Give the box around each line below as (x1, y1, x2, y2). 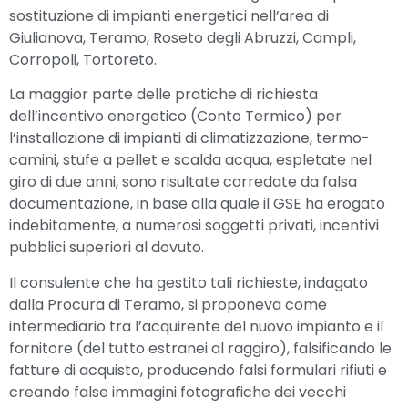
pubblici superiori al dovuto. (9, 237, 204, 259)
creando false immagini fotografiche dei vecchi (9, 381, 346, 403)
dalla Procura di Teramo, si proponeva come (9, 293, 327, 315)
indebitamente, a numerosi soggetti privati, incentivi (9, 215, 379, 237)
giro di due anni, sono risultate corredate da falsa (9, 171, 357, 193)
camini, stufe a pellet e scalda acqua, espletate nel (9, 149, 372, 171)
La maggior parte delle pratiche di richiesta (9, 84, 318, 106)
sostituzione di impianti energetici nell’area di (9, 5, 329, 26)
